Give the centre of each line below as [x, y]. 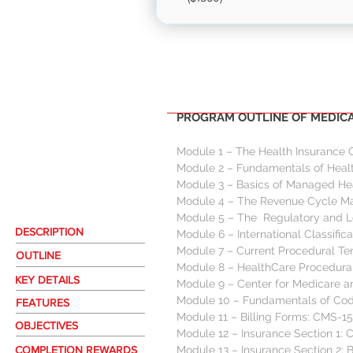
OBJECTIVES [46, 325]
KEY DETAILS [47, 280]
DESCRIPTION [49, 232]
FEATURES [43, 303]
